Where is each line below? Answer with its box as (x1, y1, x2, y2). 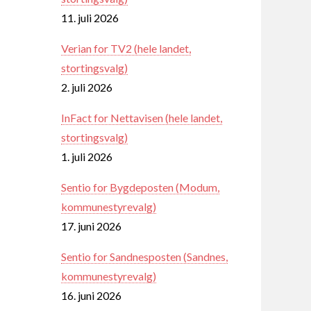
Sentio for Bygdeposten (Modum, (61, 180, 219, 194)
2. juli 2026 (61, 80, 112, 94)
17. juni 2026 (61, 219, 121, 233)
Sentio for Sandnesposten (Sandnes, (61, 249, 228, 263)
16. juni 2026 (61, 288, 121, 302)
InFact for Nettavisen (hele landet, (61, 110, 222, 124)
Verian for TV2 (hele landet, (61, 41, 191, 55)
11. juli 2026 (61, 10, 119, 24)
